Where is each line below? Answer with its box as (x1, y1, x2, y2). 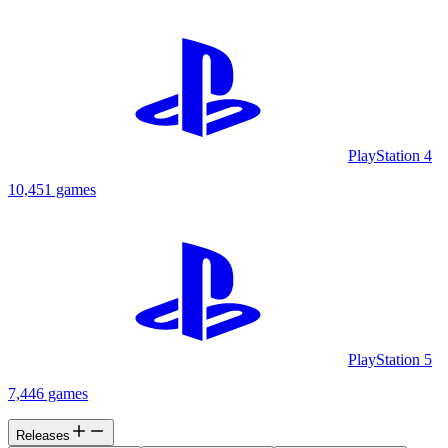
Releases (16, 428, 70, 444)
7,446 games (8, 385, 88, 403)
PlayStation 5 (348, 351, 432, 369)
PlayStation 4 (348, 147, 432, 165)
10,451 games (8, 181, 96, 199)
